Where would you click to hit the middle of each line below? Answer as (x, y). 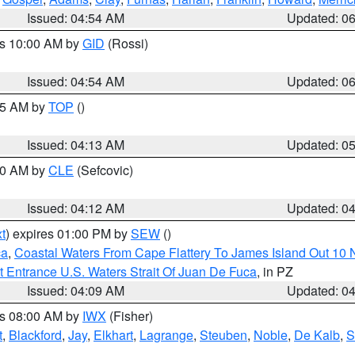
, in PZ (275, 271)
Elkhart (113, 335)
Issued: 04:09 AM (76, 290)
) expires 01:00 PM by (68, 233)
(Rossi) (126, 43)
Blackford (35, 335)
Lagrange (166, 335)
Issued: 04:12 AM (76, 208)
